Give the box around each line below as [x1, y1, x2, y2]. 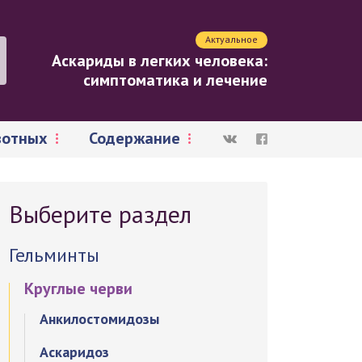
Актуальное [205, 33, 258, 45]
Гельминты [9, 242, 100, 267]
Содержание [89, 128, 180, 149]
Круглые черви [24, 278, 133, 299]
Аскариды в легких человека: [52, 50, 267, 71]
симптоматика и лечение [83, 69, 267, 90]
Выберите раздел [9, 198, 192, 229]
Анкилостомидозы [40, 309, 160, 328]
